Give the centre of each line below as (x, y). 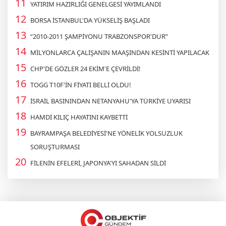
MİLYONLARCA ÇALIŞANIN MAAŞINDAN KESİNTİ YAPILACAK (120, 52)
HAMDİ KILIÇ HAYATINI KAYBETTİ (79, 117)
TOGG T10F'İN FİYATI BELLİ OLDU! (81, 84)
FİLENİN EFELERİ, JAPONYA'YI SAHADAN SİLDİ (98, 163)
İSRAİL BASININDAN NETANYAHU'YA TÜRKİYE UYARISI (110, 101)
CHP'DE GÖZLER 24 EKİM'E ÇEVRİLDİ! (86, 68)
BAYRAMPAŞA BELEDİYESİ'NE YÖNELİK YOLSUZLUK (106, 133)
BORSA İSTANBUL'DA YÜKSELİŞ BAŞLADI (90, 20)
